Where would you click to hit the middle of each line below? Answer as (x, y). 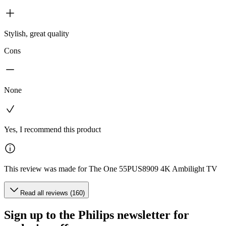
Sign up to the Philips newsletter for (97, 215)
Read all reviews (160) (52, 193)
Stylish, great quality (37, 33)
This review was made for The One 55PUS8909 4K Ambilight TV (111, 168)
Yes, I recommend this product (52, 129)
